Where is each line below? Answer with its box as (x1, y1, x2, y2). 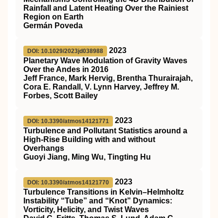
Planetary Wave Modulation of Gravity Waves (23, 56, 187, 65)
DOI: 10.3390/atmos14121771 (27, 118, 109, 125)
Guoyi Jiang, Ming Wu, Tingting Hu (23, 153, 151, 161)
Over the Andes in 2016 (23, 65, 109, 73)
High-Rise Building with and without (23, 135, 155, 144)
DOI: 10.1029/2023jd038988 (27, 48, 103, 54)
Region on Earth (23, 13, 84, 21)
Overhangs (23, 144, 64, 152)
